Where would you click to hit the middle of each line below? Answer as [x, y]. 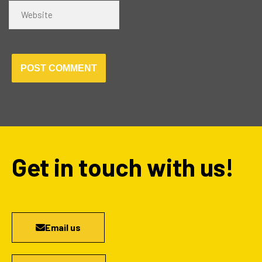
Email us [63, 227]
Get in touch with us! [123, 167]
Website [24, 7]
